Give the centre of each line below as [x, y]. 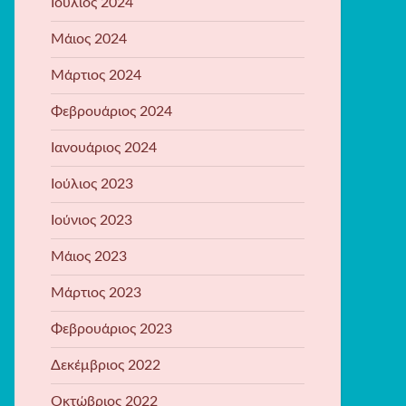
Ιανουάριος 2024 [104, 147]
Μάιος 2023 [89, 256]
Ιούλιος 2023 [92, 184]
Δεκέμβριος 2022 [106, 365]
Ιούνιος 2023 [92, 220]
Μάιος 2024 [89, 39]
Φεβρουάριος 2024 [111, 111]
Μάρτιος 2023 [96, 292]
